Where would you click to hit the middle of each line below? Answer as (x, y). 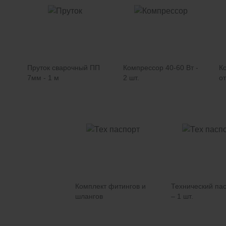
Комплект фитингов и (110, 186)
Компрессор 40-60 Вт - (161, 68)
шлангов (89, 196)
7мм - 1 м (43, 78)
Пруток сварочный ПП (64, 68)
